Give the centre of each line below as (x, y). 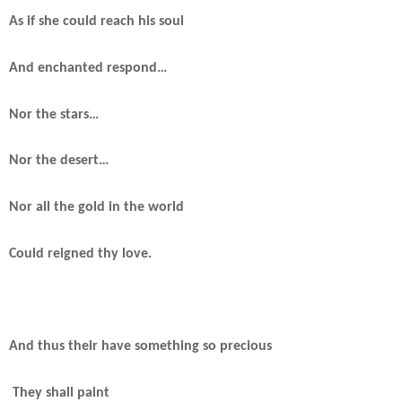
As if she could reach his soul (96, 22)
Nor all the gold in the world (96, 207)
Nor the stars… (54, 114)
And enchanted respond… (88, 68)
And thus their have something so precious (140, 346)
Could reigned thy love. (80, 253)
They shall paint (59, 393)
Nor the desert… (59, 161)
